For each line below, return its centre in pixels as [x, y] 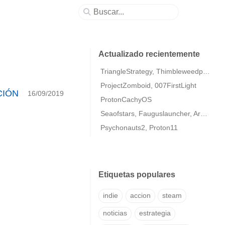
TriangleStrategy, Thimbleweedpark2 [206, 71]
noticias [115, 213]
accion [140, 195]
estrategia [155, 213]
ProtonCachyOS [126, 99]
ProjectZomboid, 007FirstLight [148, 85]
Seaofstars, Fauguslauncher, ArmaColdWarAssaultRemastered [204, 114]
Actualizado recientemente [149, 54]
